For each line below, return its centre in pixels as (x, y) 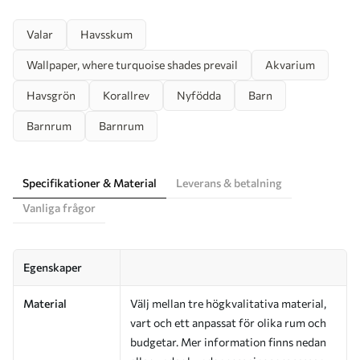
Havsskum (106, 35)
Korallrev (126, 96)
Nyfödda (199, 96)
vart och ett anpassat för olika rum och (228, 323)
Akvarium (290, 65)
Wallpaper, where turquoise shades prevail (132, 65)
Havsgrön (51, 96)
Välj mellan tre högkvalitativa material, (228, 304)
